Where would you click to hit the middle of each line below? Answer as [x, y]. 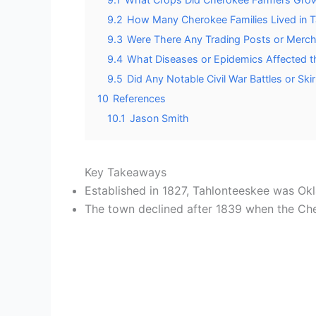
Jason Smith [159, 118]
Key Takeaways [126, 172]
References [139, 98]
